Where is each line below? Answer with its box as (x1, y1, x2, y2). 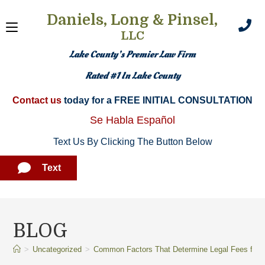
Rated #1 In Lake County (85, 69, 180, 82)
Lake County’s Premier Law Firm (69, 48, 196, 61)
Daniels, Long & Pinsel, (47, 11, 218, 28)
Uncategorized (33, 245, 82, 254)
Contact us (12, 95, 62, 105)
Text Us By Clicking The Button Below (53, 137, 212, 147)
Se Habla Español (90, 114, 175, 126)
